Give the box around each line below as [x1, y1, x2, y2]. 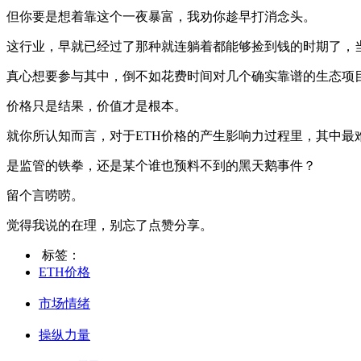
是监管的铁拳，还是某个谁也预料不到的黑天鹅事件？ [6, 159, 316, 173]
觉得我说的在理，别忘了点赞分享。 [6, 218, 213, 233]
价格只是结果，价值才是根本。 [6, 99, 187, 114]
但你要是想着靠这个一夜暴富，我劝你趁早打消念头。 [6, 10, 316, 24]
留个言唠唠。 [6, 189, 84, 203]
